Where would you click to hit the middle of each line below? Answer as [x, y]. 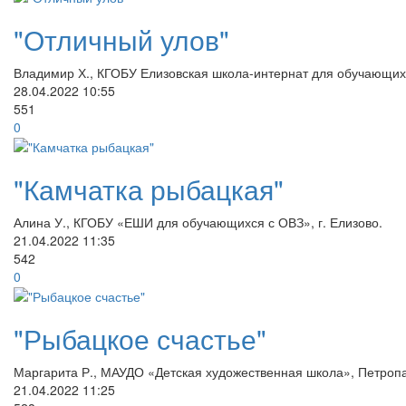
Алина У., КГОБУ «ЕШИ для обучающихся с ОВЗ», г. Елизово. [198, 222]
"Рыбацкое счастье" [140, 339]
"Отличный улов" [121, 39]
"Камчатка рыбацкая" [149, 188]
